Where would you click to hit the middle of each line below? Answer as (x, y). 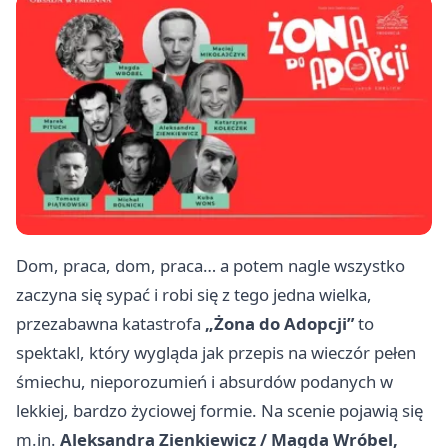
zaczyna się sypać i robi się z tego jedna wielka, (194, 294)
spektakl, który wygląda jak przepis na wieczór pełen (216, 352)
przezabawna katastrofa (110, 323)
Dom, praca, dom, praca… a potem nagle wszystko (210, 265)
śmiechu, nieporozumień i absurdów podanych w (204, 381)
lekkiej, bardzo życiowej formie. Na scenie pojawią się (219, 410)
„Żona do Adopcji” (279, 323)
